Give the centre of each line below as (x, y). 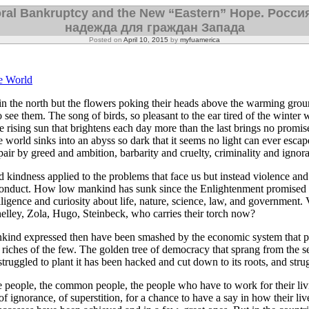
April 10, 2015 (146, 40)
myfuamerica (200, 40)
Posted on (106, 40)
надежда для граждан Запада (154, 28)
